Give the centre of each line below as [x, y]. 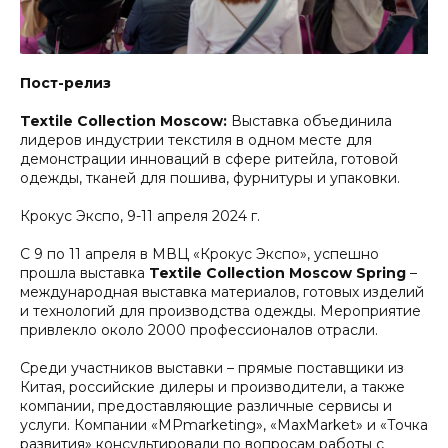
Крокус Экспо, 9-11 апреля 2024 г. [140, 216]
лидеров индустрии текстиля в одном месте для [196, 140]
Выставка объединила [311, 121]
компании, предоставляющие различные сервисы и [206, 406]
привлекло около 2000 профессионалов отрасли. [199, 330]
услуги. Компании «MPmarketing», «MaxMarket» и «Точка [224, 425]
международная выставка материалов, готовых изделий [222, 292]
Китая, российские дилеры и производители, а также [212, 387]
